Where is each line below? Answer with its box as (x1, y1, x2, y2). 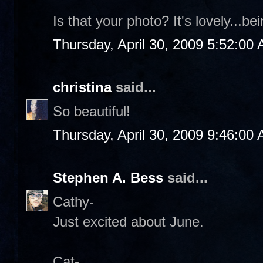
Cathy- (53, 193, 94, 210)
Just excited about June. (53, 213, 204, 230)
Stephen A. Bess (53, 170, 163, 186)
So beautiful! (53, 103, 130, 119)
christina (53, 79, 112, 95)
